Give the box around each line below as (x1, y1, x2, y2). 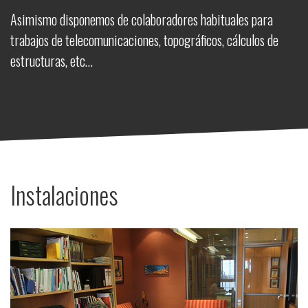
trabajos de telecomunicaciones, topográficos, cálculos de (10, 30, 278, 50)
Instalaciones (10, 177, 118, 212)
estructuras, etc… (10, 50, 93, 71)
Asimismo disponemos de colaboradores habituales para (10, 9, 273, 30)
